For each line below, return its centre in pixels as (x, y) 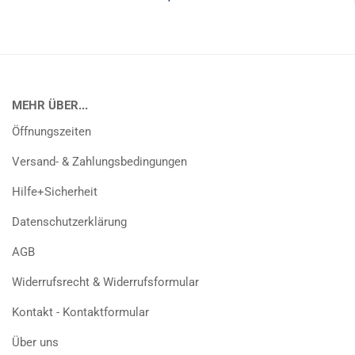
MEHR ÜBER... (50, 105)
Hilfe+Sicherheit (55, 192)
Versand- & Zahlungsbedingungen (99, 162)
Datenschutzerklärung (69, 222)
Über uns (35, 342)
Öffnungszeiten (52, 132)
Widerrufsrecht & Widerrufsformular (105, 282)
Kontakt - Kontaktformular (80, 312)
